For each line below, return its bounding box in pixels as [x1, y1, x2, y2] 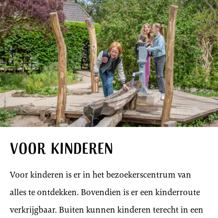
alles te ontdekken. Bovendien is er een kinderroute [10, 186, 200, 198]
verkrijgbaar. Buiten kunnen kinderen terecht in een [10, 203, 203, 216]
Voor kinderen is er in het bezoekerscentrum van [10, 168, 191, 181]
